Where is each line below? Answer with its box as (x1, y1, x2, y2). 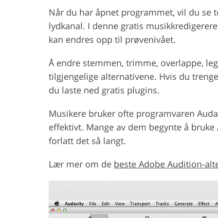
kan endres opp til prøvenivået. (49, 33, 176, 45)
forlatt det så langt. (49, 134, 126, 146)
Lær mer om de (49, 158, 114, 170)
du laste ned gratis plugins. (49, 84, 160, 96)
